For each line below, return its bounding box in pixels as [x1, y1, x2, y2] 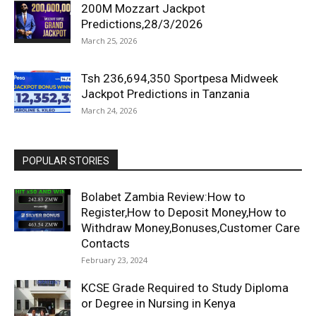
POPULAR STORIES [23, 155, 109, 166]
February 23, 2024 [81, 255, 147, 265]
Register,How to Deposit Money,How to [81, 205, 286, 219]
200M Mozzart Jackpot [81, 1, 205, 16]
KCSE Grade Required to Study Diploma [81, 281, 288, 295]
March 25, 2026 [81, 35, 137, 46]
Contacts [81, 236, 130, 250]
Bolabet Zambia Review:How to [81, 190, 245, 204]
